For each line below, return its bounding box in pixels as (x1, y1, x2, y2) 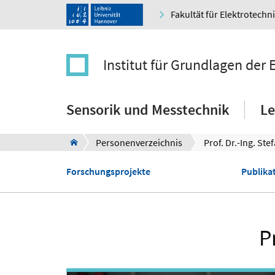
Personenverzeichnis (96, 136, 182, 149)
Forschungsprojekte (66, 165, 150, 178)
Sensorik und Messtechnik (66, 100, 230, 120)
